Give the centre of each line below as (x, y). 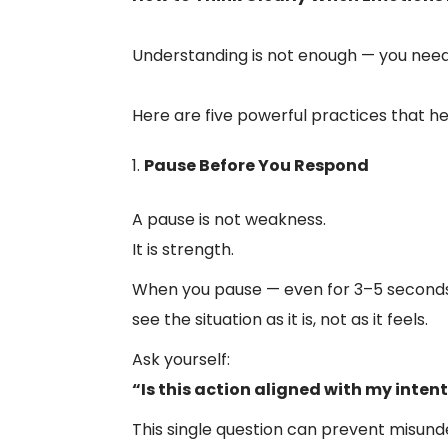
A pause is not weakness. (229, 219)
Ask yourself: (181, 359)
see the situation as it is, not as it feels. (280, 319)
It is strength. (183, 249)
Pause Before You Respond (256, 165)
